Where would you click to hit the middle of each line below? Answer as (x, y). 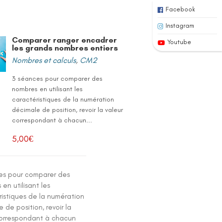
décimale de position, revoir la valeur (68, 110)
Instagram (180, 26)
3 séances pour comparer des (57, 79)
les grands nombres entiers (65, 48)
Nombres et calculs (44, 60)
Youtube (179, 42)
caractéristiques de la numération (63, 99)
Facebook (180, 9)
